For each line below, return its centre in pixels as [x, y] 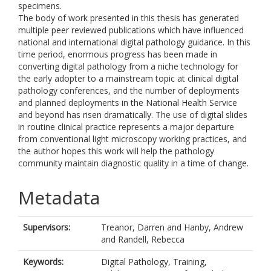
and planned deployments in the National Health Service [128, 103]
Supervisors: [47, 227]
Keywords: [43, 262]
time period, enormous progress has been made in [118, 54]
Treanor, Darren [133, 227]
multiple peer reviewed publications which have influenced [131, 30]
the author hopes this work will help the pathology [116, 151]
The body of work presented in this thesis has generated [129, 18]
